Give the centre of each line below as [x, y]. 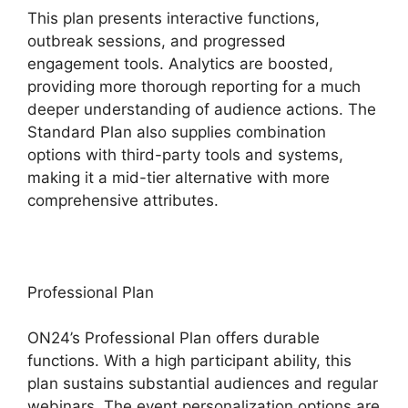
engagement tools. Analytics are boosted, [180, 63]
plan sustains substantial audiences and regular [203, 384]
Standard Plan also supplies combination [177, 132]
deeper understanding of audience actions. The [202, 109]
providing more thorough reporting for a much [194, 86]
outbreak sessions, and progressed [157, 41]
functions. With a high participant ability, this [189, 361]
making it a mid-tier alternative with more [178, 177]
